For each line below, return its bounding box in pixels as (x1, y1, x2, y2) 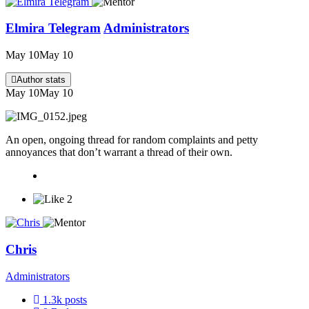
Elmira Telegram (6, 21, 101, 36)
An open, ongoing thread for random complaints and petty (6, 134, 258, 146)
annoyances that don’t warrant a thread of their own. (6, 146, 232, 159)
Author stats (17, 74, 66, 86)
